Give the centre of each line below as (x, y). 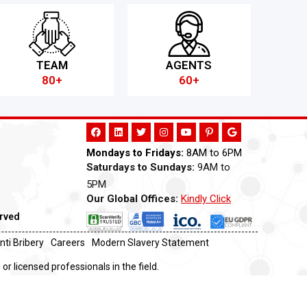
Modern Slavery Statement (150, 243)
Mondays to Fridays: (135, 152)
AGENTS (189, 65)
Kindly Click (206, 199)
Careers (67, 243)
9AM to (212, 167)
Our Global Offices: (132, 199)
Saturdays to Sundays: (140, 167)
